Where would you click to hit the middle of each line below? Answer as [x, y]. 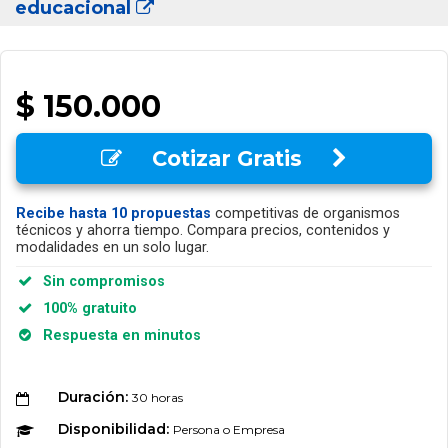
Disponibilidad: [115, 429]
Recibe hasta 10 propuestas [113, 214]
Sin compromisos [99, 282]
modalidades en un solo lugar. [112, 248]
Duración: [94, 397]
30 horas [157, 398]
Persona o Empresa [228, 430]
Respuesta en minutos [117, 336]
